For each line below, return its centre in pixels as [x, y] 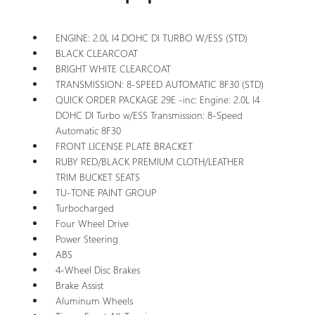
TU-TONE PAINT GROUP [106, 192]
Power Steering [86, 238]
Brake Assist [79, 285]
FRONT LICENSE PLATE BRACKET [124, 146]
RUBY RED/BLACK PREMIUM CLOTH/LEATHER [149, 161]
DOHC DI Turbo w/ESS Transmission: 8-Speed [149, 115]
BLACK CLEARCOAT [96, 53]
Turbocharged [84, 207]
